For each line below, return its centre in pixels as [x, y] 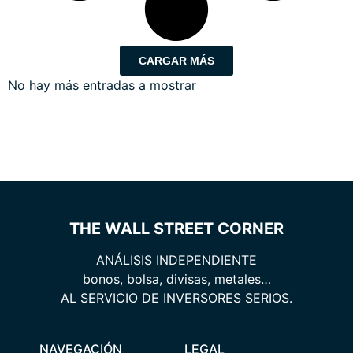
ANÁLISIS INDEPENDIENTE [176, 260]
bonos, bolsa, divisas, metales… [176, 279]
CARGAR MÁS [176, 61]
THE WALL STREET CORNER [176, 229]
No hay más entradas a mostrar [102, 85]
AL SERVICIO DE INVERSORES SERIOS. [176, 298]
